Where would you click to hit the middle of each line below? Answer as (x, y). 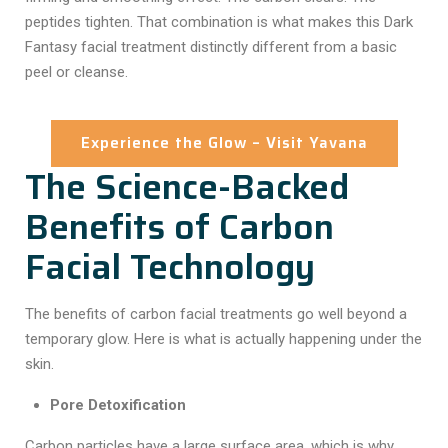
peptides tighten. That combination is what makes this (204, 22)
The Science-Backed (187, 186)
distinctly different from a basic (291, 47)
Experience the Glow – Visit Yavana (224, 143)
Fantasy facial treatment (105, 47)
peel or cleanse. (76, 72)
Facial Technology (170, 266)
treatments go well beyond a (311, 314)
